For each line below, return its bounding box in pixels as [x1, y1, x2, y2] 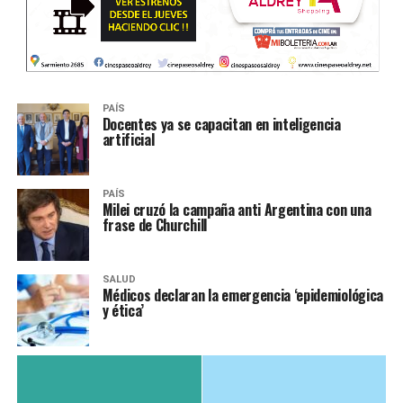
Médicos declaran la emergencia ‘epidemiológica [102, 284, 383, 307]
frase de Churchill [102, 214, 207, 237]
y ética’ [102, 300, 145, 322]
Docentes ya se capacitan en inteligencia [102, 113, 341, 136]
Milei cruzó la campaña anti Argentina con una [102, 199, 372, 221]
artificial [102, 129, 155, 151]
